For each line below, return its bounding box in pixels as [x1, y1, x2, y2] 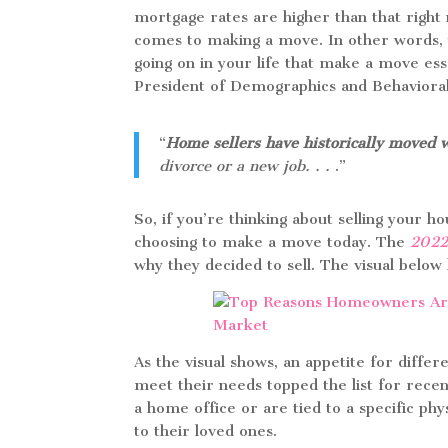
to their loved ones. [134, 422, 278, 440]
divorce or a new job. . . [159, 157, 336, 175]
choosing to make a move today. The [134, 233, 411, 251]
